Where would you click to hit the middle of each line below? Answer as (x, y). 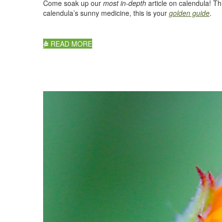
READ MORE (70, 43)
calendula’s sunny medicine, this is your (106, 13)
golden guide (189, 13)
